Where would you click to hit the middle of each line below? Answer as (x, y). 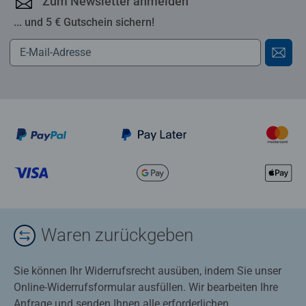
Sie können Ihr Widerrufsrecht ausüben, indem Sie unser (148, 270)
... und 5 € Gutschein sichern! (84, 22)
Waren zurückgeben (117, 235)
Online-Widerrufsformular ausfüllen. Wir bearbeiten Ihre (146, 287)
